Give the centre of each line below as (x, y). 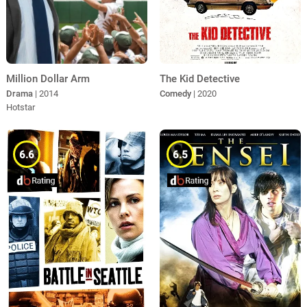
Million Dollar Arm (48, 78)
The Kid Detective (199, 79)
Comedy (175, 94)
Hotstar (20, 107)
